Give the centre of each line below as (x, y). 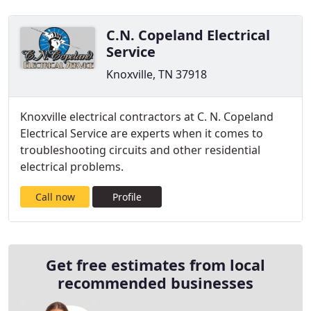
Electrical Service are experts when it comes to (142, 133)
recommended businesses (155, 283)
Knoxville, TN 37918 (157, 74)
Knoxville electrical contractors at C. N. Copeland (147, 117)
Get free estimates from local (155, 265)
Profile (127, 197)
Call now (55, 197)
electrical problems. (72, 167)
